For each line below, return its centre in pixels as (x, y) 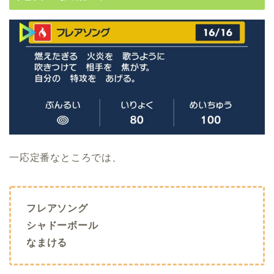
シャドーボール (62, 225)
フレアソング (57, 208)
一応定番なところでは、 (66, 157)
